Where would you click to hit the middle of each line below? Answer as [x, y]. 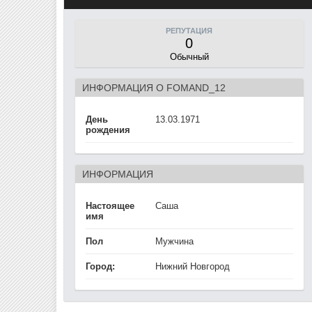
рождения [108, 130]
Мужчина [174, 241]
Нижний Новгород [192, 266]
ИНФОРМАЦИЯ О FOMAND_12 [154, 88]
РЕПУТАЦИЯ [189, 30]
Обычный [189, 57]
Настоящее [110, 206]
